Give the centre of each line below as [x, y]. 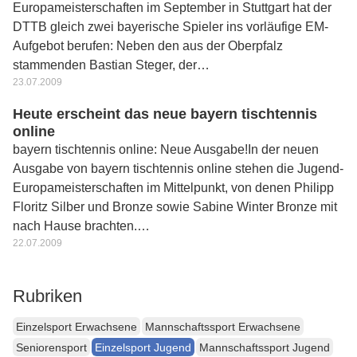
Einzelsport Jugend [143, 347]
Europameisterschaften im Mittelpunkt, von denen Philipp [173, 188]
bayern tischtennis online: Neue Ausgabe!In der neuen [166, 149]
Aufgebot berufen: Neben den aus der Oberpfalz [148, 46]
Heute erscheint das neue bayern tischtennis [165, 114]
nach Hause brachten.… [81, 226]
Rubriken [47, 296]
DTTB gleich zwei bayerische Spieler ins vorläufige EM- [171, 27]
